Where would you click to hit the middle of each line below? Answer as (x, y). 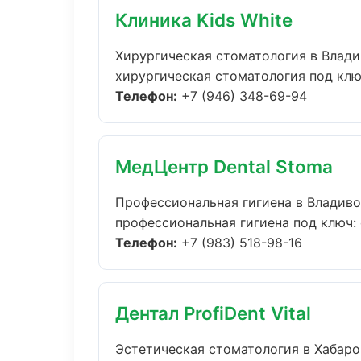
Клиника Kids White (204, 20)
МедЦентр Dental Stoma (224, 166)
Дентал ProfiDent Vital (213, 313)
